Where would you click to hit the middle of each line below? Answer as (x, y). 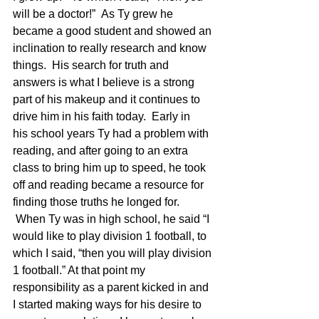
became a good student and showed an (114, 31)
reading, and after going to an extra (102, 150)
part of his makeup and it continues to (108, 99)
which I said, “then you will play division (114, 253)
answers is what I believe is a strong (105, 82)
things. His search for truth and (92, 65)
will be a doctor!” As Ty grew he (94, 14)
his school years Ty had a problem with (112, 133)
